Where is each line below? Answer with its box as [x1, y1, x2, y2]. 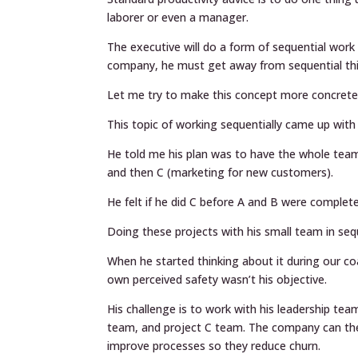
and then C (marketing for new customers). [107, 165, 334, 180]
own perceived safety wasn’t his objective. [107, 272, 328, 287]
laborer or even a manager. [107, 10, 249, 25]
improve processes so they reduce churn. [107, 338, 321, 353]
